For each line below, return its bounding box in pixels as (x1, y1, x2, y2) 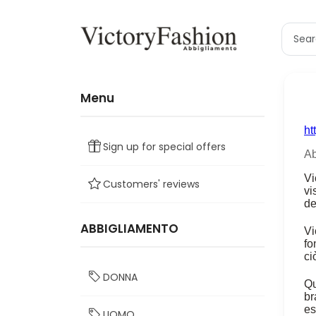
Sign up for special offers (103, 140, 226, 154)
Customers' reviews (103, 177, 200, 191)
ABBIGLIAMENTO (80, 220, 178, 237)
